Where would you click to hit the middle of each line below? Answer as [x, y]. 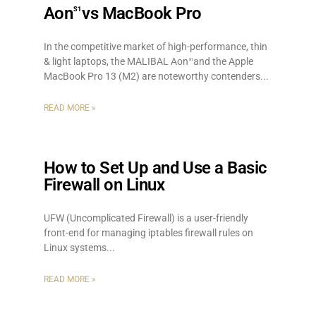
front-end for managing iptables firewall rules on [148, 233]
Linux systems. [77, 248]
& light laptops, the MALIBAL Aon [116, 61]
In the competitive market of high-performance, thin [156, 47]
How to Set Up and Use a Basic [156, 168]
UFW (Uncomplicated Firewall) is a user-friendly [146, 218]
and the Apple [223, 61]
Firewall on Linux [104, 185]
